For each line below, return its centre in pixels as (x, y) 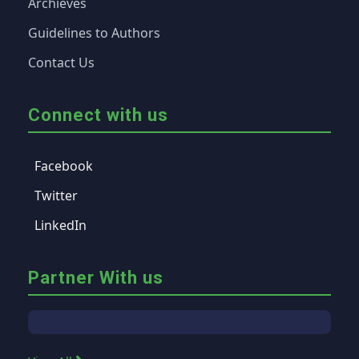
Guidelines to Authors (94, 33)
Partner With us (96, 278)
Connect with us (98, 115)
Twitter (56, 196)
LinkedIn (61, 225)
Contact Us (61, 63)
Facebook (64, 166)
